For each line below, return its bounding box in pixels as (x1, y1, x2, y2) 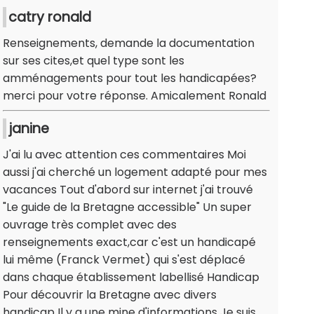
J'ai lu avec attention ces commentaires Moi (3, 146, 246, 163)
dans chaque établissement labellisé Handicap (3, 269, 259, 286)
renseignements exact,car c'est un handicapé (3, 234, 256, 251)
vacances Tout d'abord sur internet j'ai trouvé (3, 182, 253, 198)
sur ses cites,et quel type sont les (3, 53, 184, 69)
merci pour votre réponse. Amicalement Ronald (3, 88, 266, 104)
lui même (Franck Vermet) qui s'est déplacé (3, 252, 245, 268)
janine (8, 119, 49, 139)
